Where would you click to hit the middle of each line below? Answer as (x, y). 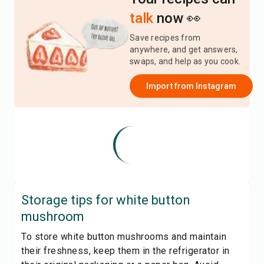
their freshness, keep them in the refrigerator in (126, 251)
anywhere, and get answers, (184, 49)
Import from (171, 86)
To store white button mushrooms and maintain (124, 237)
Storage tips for (69, 200)
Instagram (216, 86)
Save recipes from (165, 38)
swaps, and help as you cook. (185, 61)
